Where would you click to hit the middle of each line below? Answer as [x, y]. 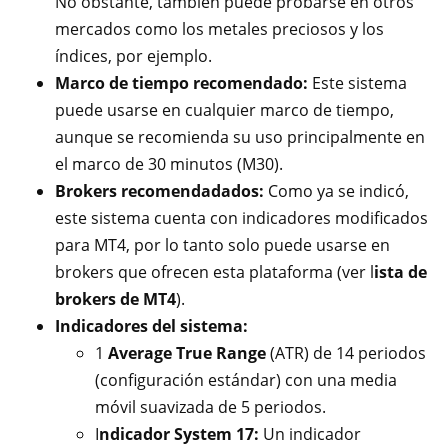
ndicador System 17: [181, 434]
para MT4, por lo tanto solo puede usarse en [222, 245]
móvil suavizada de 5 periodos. [210, 407]
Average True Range [187, 353]
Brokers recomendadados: [159, 191]
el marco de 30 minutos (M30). [169, 164]
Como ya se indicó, [336, 191]
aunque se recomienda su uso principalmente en [240, 137]
